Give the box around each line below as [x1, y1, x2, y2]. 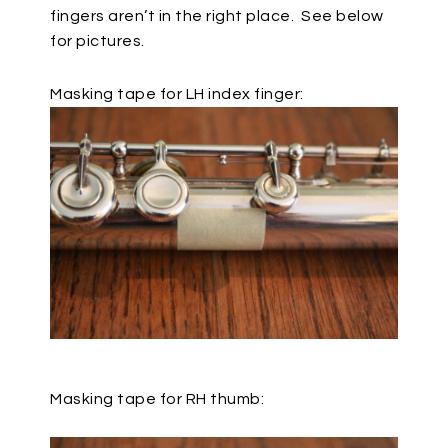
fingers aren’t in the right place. [50, 7, 294, 24]
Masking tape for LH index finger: [50, 85, 304, 102]
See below [301, 7, 384, 24]
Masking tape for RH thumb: [50, 390, 264, 407]
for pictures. [50, 32, 148, 49]
